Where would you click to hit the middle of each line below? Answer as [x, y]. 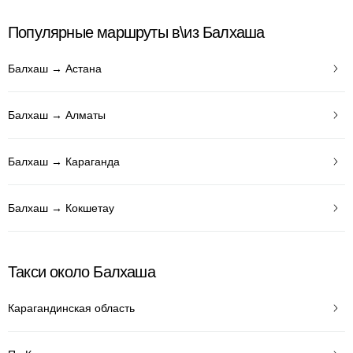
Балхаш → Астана [55, 68]
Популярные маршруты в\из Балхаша [136, 32]
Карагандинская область [71, 308]
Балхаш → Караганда [64, 161]
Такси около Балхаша [82, 272]
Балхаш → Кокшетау [61, 208]
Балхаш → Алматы [57, 115]
